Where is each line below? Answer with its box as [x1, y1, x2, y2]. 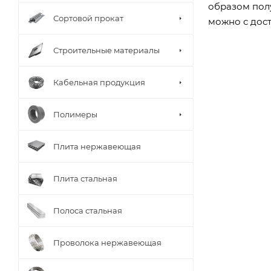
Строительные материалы [53, 45, 160, 55]
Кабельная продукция [53, 77, 145, 87]
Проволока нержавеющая [53, 237, 162, 247]
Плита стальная [53, 173, 117, 183]
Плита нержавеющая [53, 141, 141, 151]
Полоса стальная [53, 205, 122, 215]
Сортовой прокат [53, 13, 123, 23]
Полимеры [53, 109, 97, 119]
